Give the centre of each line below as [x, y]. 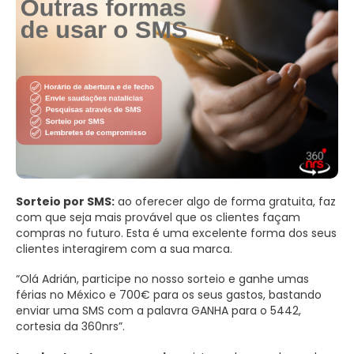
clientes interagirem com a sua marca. [124, 249]
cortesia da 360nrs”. [70, 327]
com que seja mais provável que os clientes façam [158, 217]
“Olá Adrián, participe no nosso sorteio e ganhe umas [162, 279]
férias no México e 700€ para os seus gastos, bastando [169, 295]
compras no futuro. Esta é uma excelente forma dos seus [176, 233]
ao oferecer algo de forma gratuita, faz [225, 201]
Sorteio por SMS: [65, 201]
